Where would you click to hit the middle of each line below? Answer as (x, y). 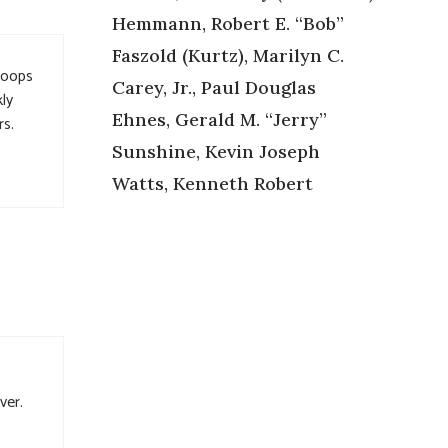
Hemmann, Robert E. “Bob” (228, 23)
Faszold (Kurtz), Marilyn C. (228, 55)
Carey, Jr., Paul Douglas (214, 87)
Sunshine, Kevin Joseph (216, 151)
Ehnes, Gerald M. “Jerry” (219, 119)
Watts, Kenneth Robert (212, 183)
